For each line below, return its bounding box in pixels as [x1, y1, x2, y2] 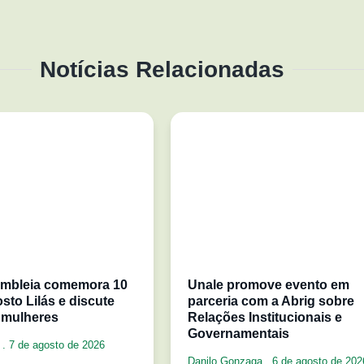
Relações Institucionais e [188, 310, 342, 324]
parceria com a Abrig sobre [188, 293, 354, 308]
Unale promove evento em [188, 277, 349, 292]
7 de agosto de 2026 [6, 338, 105, 351]
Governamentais [188, 326, 289, 340]
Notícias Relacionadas [40, 56, 284, 82]
